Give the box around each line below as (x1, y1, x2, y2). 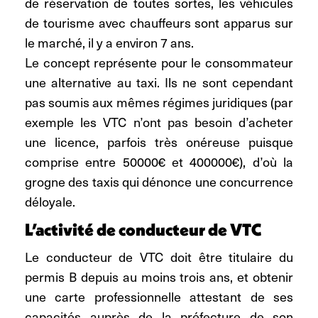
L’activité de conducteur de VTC (25, 219, 262, 241)
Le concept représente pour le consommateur (25, 53, 293, 72)
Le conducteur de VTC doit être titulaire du (25, 247, 293, 267)
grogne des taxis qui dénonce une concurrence (25, 172, 293, 192)
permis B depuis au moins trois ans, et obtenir (25, 267, 293, 287)
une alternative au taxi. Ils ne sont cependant (25, 72, 293, 92)
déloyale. (25, 192, 75, 212)
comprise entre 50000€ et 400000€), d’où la (25, 152, 293, 172)
